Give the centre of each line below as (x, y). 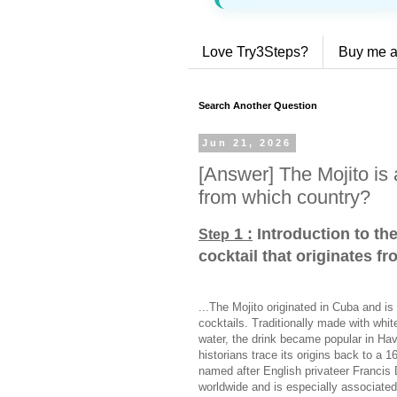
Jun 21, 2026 (247, 143)
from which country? (284, 197)
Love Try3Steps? (255, 51)
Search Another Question (258, 106)
